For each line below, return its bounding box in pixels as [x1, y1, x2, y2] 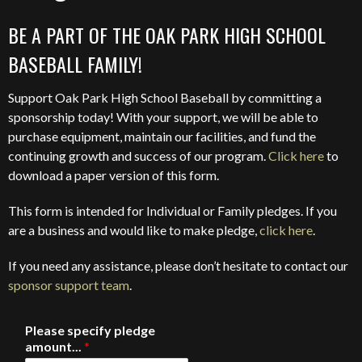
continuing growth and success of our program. [8, 148, 268, 163]
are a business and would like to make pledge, [8, 222, 259, 238]
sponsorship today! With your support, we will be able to [8, 109, 318, 124]
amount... [25, 339, 84, 354]
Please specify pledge [25, 322, 155, 338]
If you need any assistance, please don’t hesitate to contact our [8, 258, 348, 273]
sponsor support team [8, 277, 129, 293]
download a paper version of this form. [8, 167, 219, 183]
